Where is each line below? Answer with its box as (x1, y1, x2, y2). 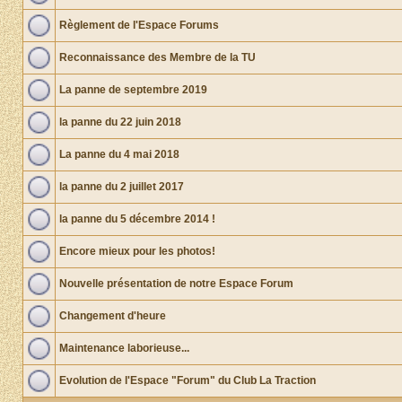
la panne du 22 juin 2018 (59, 116, 181, 128)
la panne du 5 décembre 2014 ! (59, 213, 215, 225)
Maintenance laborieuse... (59, 342, 189, 354)
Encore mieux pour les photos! (59, 245, 215, 258)
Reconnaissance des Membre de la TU (59, 51, 256, 64)
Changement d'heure (59, 310, 166, 322)
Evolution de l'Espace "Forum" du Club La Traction (59, 374, 316, 387)
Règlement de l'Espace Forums (59, 19, 219, 31)
